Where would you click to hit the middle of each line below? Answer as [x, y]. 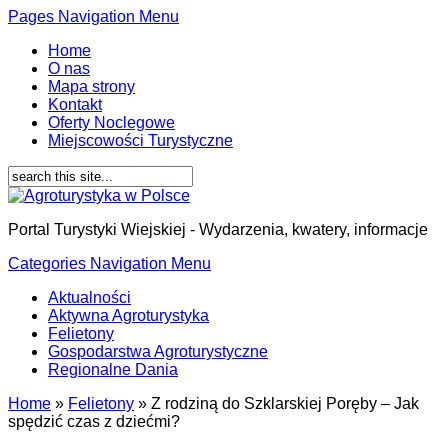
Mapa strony [91, 86]
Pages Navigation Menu [93, 16]
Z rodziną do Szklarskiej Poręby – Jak [283, 403]
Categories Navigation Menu [109, 263]
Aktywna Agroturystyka [128, 315]
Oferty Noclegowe [111, 122]
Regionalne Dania [113, 369]
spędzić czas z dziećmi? [94, 421]
